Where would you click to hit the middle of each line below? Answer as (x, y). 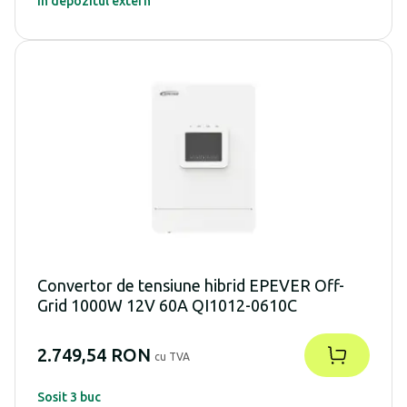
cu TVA (172, 357)
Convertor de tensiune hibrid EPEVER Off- (191, 286)
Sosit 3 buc (69, 397)
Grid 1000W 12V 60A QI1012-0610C (167, 306)
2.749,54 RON (94, 355)
